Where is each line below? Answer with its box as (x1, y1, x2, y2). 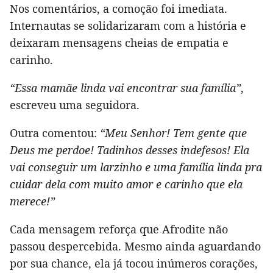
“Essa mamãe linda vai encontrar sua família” (10, 80, 241, 96)
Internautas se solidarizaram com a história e (10, 18, 246, 34)
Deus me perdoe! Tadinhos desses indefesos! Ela (10, 143, 249, 158)
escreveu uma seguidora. (10, 97, 140, 113)
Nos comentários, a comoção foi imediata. (10, 1, 227, 16)
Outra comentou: (10, 126, 100, 141)
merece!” (10, 194, 55, 209)
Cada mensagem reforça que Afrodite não (10, 222, 228, 237)
